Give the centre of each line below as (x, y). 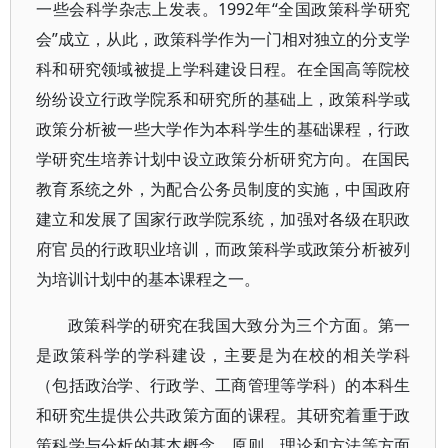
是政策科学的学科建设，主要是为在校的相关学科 (223, 355)
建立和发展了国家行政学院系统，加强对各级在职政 (223, 219)
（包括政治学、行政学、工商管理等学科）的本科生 (223, 385)
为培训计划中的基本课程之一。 (148, 279)
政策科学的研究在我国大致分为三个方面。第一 (239, 325)
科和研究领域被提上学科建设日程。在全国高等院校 (223, 69)
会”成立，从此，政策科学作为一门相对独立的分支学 (223, 39)
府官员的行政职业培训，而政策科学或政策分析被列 (223, 249)
